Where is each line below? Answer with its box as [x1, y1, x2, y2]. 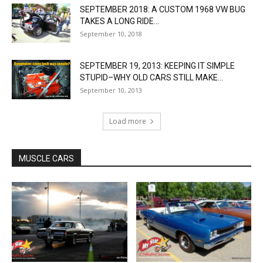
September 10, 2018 [80, 29, 142, 39]
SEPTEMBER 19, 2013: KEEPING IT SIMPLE [80, 61, 235, 71]
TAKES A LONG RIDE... [80, 16, 159, 26]
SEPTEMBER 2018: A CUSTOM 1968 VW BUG [80, 5, 245, 15]
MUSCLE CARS [19, 154, 74, 164]
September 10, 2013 [80, 86, 142, 95]
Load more [109, 116, 146, 127]
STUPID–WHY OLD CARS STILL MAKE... [80, 73, 223, 83]
